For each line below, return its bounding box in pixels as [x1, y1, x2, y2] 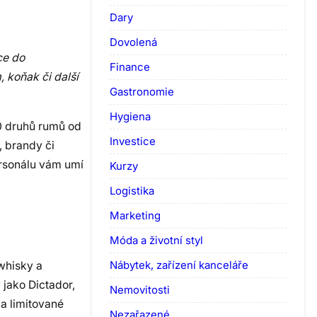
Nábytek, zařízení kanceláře [110, 258, 248, 272]
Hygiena [110, 109, 151, 123]
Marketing [110, 208, 161, 222]
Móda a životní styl [110, 233, 203, 247]
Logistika [110, 183, 154, 197]
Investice [110, 134, 156, 148]
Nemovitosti [110, 282, 170, 296]
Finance [110, 59, 150, 74]
